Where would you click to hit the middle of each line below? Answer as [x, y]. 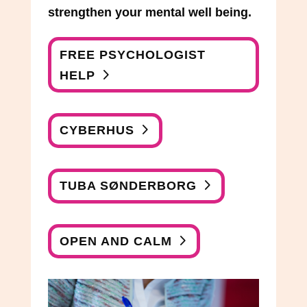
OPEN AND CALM [116, 241]
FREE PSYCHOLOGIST [133, 54]
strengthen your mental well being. [149, 13]
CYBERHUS [97, 131]
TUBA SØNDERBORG [128, 186]
